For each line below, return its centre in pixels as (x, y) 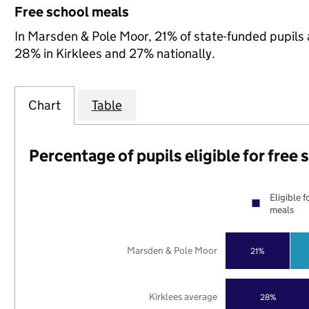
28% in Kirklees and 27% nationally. (114, 53)
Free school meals (71, 12)
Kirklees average (183, 296)
